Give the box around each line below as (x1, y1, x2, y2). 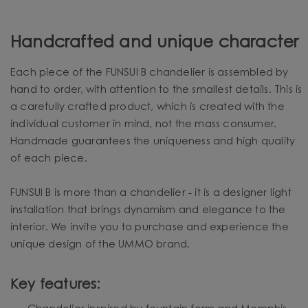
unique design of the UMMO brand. (10, 239, 190, 250)
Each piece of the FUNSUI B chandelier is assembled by (10, 67, 289, 78)
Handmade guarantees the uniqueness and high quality (10, 136, 296, 147)
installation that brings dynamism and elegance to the (10, 205, 286, 216)
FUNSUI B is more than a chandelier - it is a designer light (10, 188, 291, 199)
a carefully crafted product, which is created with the (10, 102, 285, 113)
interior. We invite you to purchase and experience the (10, 222, 289, 233)
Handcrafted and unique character (10, 34, 299, 52)
